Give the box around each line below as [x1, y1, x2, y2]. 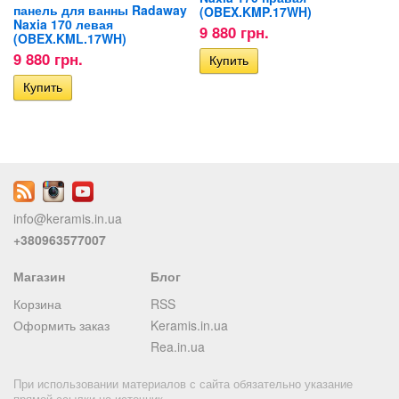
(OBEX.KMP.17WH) [199, 2, 312, 20]
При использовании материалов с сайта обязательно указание [13, 375, 353, 392]
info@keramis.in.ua [13, 208, 122, 227]
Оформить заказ [13, 315, 110, 334]
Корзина [13, 294, 61, 313]
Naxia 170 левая [13, 14, 113, 33]
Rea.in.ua [151, 337, 205, 355]
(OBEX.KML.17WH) [13, 28, 126, 47]
